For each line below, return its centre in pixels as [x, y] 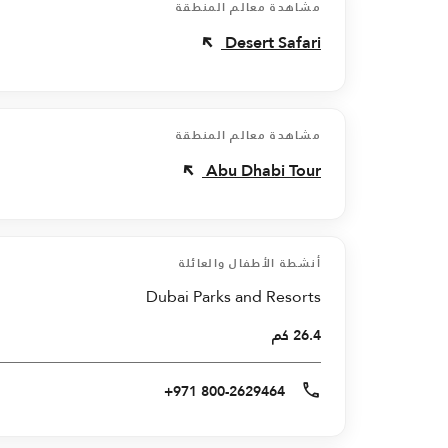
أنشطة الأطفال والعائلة [249, 262]
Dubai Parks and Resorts [233, 296]
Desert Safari [273, 42]
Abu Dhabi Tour [263, 170]
